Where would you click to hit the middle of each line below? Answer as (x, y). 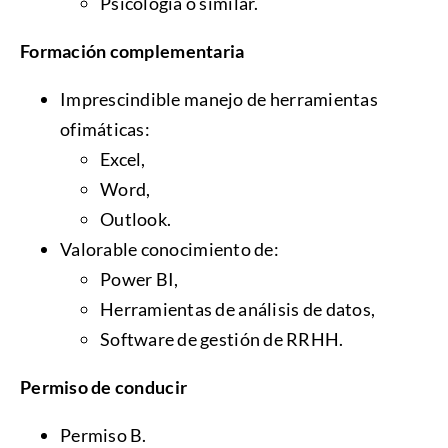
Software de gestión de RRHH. (221, 339)
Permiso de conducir (103, 387)
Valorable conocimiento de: (169, 249)
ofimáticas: (104, 129)
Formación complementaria (132, 51)
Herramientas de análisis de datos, (237, 309)
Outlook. (135, 219)
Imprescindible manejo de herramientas (218, 99)
